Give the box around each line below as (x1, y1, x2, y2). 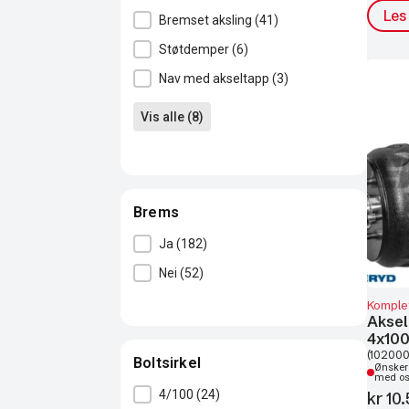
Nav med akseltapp (159, 71, 272, 86)
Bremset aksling (159, 13, 255, 27)
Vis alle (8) (141, 110, 204, 124)
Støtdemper (159, 42, 232, 57)
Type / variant (133, 13, 229, 30)
